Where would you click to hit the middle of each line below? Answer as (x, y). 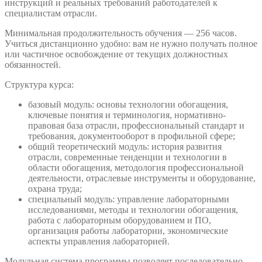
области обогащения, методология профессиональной (136, 168)
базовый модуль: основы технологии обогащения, (128, 105)
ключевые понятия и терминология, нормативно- (127, 115)
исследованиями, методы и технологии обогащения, (133, 210)
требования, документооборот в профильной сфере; (132, 136)
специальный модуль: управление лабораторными (129, 199)
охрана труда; (55, 189)
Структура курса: (39, 85)
